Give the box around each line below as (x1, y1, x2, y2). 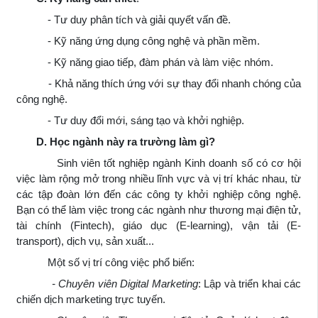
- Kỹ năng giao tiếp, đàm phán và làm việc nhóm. (16, 55, 273, 68)
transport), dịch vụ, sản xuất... (16, 234, 154, 247)
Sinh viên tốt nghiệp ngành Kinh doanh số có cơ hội (16, 156, 301, 169)
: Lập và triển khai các (197, 277, 301, 290)
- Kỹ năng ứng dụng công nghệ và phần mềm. (16, 34, 260, 47)
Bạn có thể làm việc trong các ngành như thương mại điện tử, (16, 203, 301, 216)
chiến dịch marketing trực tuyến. (16, 292, 165, 305)
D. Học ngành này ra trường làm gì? (16, 135, 215, 148)
